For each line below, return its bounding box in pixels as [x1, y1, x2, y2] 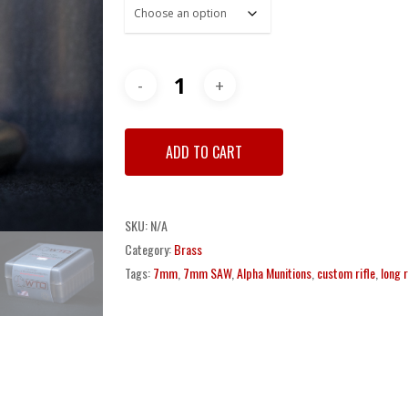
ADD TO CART [165, 141, 242, 164]
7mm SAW [182, 263, 231, 283]
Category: [124, 240, 174, 260]
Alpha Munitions [236, 263, 311, 283]
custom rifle [316, 263, 375, 283]
